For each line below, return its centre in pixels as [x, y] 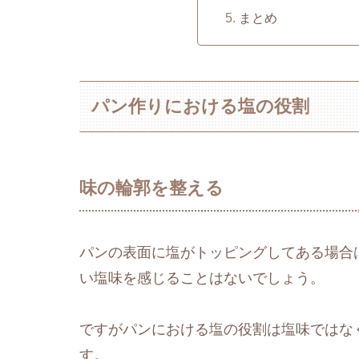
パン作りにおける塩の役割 [201, 106]
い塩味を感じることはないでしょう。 [202, 278]
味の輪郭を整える [151, 188]
